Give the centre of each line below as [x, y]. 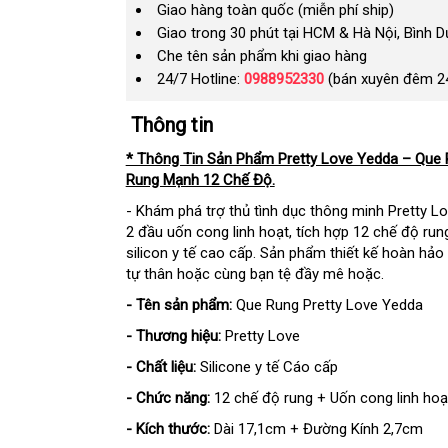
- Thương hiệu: [173, 336]
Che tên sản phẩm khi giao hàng [261, 56]
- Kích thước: [169, 429]
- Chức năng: [167, 398]
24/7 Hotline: [200, 79]
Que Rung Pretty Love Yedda [327, 305]
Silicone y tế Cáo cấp [266, 367]
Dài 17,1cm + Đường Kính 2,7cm [318, 429]
